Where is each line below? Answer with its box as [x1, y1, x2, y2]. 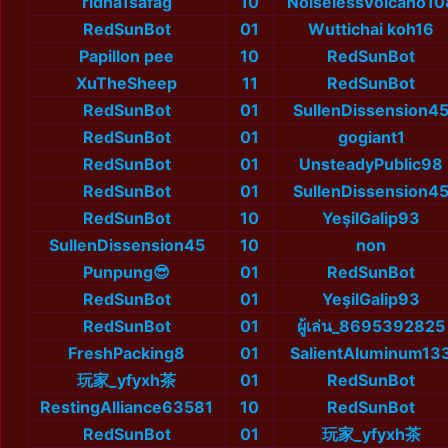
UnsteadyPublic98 [299, 154, 443, 175]
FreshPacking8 [68, 343, 185, 364]
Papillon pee [79, 46, 174, 67]
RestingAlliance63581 [40, 397, 213, 418]
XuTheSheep [76, 73, 177, 94]
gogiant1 [337, 127, 405, 148]
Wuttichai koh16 [308, 19, 434, 40]
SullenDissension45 [48, 235, 205, 256]
